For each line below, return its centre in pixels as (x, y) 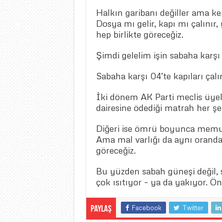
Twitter (193, 207)
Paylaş (101, 209)
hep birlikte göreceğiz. (139, 34)
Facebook (146, 207)
